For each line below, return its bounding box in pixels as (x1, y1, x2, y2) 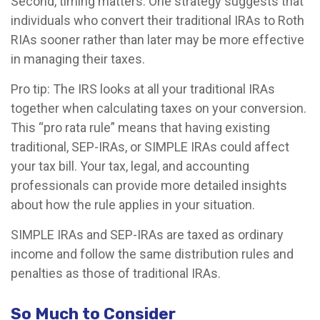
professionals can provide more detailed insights (11, 177, 287, 193)
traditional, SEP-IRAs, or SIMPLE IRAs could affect (11, 139, 289, 154)
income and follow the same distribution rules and (11, 246, 294, 261)
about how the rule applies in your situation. (11, 196, 255, 212)
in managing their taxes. (11, 51, 145, 66)
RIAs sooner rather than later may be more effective (11, 31, 304, 47)
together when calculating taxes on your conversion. (11, 100, 306, 116)
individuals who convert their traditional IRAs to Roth (11, 12, 304, 28)
